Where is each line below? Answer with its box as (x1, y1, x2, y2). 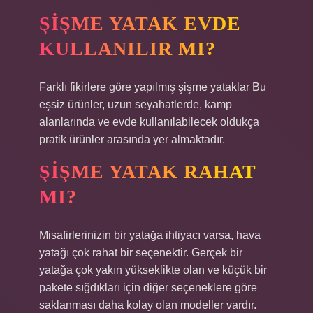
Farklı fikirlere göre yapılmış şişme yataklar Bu (39, 81, 266, 93)
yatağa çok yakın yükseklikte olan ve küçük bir (39, 264, 267, 276)
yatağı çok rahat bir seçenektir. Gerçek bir (39, 247, 242, 259)
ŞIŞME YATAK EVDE (39, 13, 241, 34)
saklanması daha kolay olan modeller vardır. (39, 299, 256, 311)
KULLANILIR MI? (39, 38, 216, 59)
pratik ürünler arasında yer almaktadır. (39, 133, 225, 145)
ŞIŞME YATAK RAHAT (39, 161, 256, 182)
